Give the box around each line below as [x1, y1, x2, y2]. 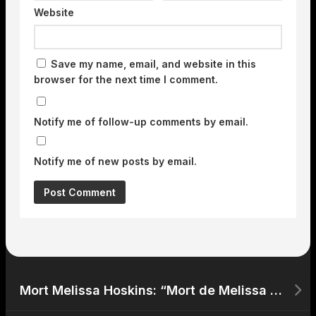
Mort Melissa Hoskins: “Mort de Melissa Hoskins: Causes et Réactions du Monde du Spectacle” [270, 283, 282, 298]
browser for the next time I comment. [34, 73, 218, 86]
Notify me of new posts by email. [34, 155, 197, 168]
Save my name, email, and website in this [51, 58, 256, 71]
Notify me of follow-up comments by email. [34, 116, 248, 128]
